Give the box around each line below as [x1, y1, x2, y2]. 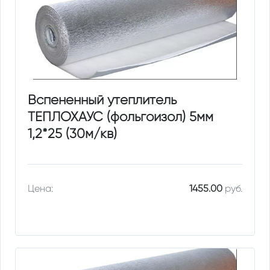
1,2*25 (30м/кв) [28, 125, 118, 141]
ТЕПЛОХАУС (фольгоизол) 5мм [28, 108, 214, 124]
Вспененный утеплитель [28, 92, 177, 107]
